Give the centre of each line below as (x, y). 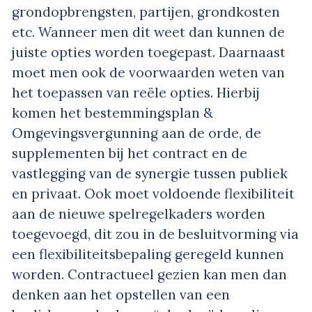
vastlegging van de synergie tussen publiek (150, 174)
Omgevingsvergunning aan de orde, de (136, 133)
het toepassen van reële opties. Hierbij (136, 93)
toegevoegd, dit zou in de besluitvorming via (155, 234)
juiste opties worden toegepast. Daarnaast (149, 53)
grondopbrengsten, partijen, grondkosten (146, 12)
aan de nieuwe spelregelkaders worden (139, 214)
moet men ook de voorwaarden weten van (148, 73)
